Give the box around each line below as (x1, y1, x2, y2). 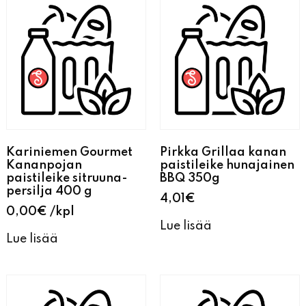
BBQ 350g (160, 172, 220, 185)
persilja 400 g (5, 185, 92, 198)
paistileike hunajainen (160, 159, 294, 172)
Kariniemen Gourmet (5, 146, 133, 159)
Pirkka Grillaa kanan (160, 146, 286, 159)
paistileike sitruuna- (5, 172, 128, 185)
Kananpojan (5, 159, 82, 172)
